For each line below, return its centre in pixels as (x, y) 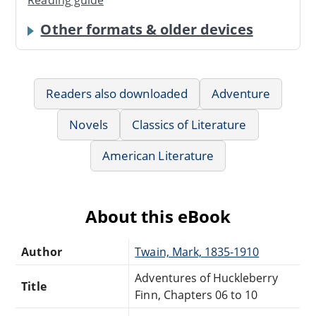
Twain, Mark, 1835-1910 (197, 252)
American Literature (158, 156)
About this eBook (158, 217)
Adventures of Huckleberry (207, 278)
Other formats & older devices (147, 30)
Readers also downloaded (116, 94)
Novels (89, 125)
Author (42, 252)
